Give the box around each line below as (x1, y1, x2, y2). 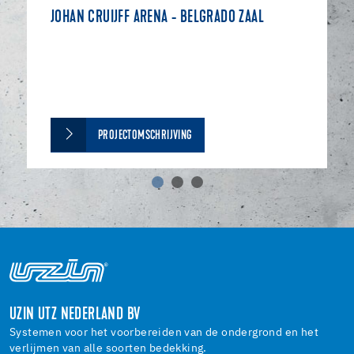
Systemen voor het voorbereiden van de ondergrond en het (9, 327, 318, 339)
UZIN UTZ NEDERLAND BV (9, 307, 141, 325)
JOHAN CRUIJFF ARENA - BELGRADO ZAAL (51, 9, 264, 27)
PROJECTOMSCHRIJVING (98, 129, 192, 142)
